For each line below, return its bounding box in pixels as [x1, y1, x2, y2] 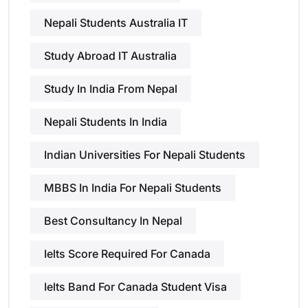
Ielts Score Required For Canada [44, 247, 210, 261]
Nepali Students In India [44, 115, 167, 129]
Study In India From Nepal [44, 82, 177, 96]
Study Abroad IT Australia [44, 49, 177, 63]
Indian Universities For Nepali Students [44, 148, 245, 162]
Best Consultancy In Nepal [44, 214, 182, 228]
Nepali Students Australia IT [44, 16, 188, 30]
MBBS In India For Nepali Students [44, 181, 221, 195]
